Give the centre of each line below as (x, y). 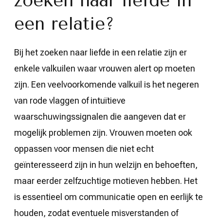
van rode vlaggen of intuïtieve (70, 100)
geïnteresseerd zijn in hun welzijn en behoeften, (106, 164)
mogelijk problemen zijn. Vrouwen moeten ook (103, 132)
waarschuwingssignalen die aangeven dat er (100, 116)
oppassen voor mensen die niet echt (84, 148)
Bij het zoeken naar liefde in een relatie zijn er (100, 52)
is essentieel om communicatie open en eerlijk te (109, 197)
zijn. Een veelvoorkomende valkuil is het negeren (107, 84)
